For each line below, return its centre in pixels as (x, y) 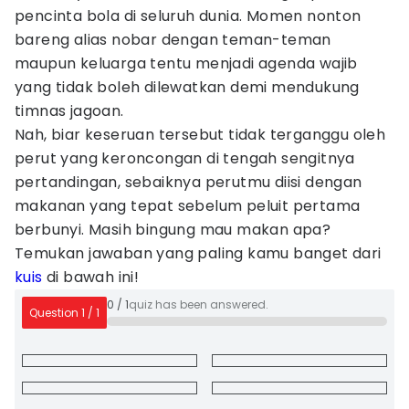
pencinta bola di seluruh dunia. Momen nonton (188, 16)
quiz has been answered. (199, 304)
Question (55, 313)
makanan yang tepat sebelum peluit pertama (188, 206)
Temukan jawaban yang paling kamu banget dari (198, 253)
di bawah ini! (91, 277)
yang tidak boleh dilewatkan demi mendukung (187, 87)
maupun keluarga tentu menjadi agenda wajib (186, 63)
